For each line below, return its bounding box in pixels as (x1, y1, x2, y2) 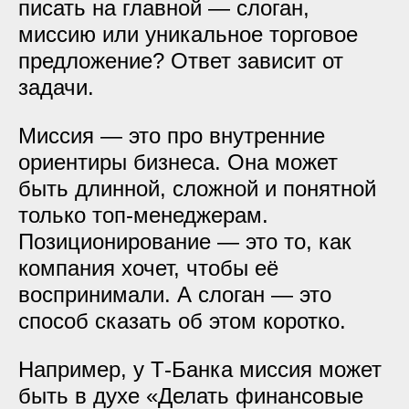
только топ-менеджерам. (18, 203, 268, 227)
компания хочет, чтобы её (18, 256, 278, 280)
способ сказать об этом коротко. (18, 309, 346, 333)
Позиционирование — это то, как (18, 229, 351, 254)
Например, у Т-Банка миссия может (18, 357, 382, 382)
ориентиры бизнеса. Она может (18, 150, 338, 174)
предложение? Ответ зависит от (18, 48, 343, 73)
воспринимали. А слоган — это (18, 282, 331, 307)
